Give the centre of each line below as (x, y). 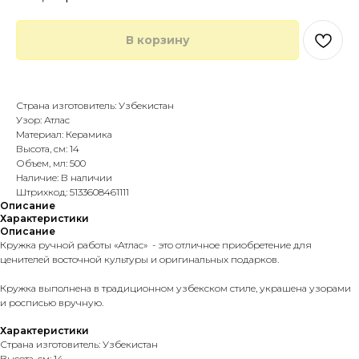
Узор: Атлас (43, 120)
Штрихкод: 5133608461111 (73, 192)
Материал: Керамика (64, 135)
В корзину (157, 40)
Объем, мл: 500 (51, 163)
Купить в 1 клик (52, 91)
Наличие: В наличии (64, 178)
